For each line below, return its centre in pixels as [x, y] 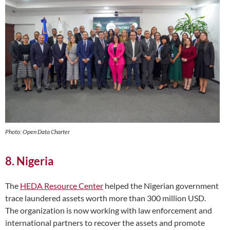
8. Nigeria [31, 161]
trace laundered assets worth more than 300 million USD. [106, 198]
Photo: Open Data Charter [37, 132]
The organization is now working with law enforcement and [109, 210]
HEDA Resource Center [62, 186]
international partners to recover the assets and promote [105, 223]
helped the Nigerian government [161, 186]
